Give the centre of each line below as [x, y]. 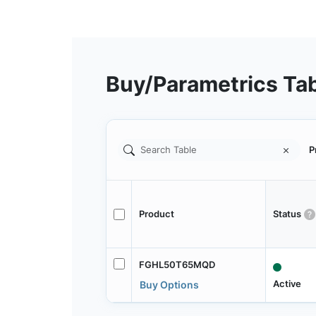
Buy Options [169, 284]
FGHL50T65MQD [177, 264]
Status [287, 214]
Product [156, 214]
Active [287, 284]
